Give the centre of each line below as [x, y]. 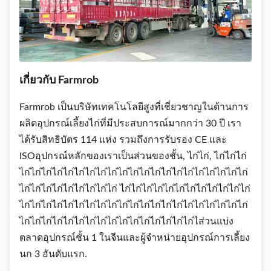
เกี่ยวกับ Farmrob [59, 80]
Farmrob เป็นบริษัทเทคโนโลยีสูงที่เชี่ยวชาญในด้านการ [134, 107]
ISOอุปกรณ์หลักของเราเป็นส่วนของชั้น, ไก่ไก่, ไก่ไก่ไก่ [133, 156]
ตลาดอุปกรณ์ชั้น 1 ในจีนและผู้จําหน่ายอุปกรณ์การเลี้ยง [135, 237]
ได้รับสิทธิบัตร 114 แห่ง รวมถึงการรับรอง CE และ [123, 139]
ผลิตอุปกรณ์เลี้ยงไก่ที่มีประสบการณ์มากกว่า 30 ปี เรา [130, 123]
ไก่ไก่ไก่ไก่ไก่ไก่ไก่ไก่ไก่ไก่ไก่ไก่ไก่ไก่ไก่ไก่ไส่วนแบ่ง [126, 221]
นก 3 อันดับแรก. [53, 254]
